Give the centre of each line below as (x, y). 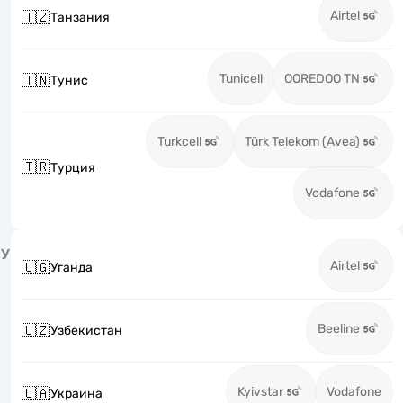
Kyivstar (260, 392)
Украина (76, 394)
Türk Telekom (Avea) (302, 142)
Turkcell (179, 142)
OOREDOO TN (322, 79)
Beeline (339, 329)
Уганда (72, 268)
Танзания (80, 18)
